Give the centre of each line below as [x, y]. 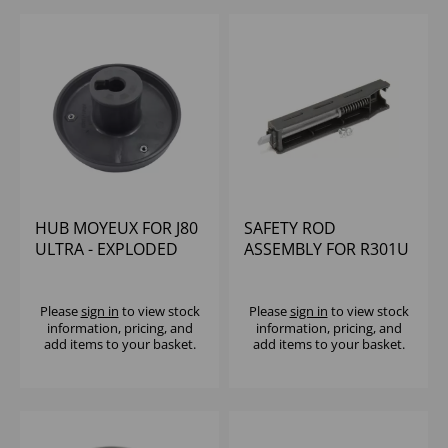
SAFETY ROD [290, 228]
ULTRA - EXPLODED [106, 249]
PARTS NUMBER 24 [105, 270]
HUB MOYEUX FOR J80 [116, 228]
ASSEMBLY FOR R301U [326, 249]
